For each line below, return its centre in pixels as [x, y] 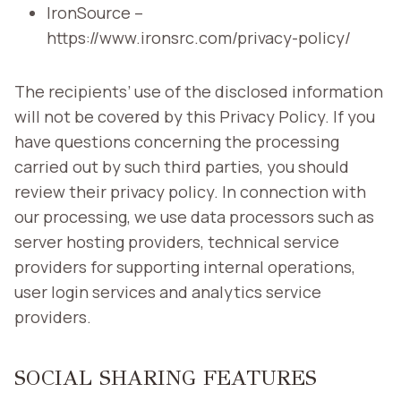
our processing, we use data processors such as [194, 216]
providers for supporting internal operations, [185, 266]
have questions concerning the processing [177, 141]
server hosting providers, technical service [177, 241]
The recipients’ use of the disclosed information [199, 91]
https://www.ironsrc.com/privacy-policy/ [199, 37]
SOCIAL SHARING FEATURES [166, 377]
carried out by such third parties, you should [182, 166]
